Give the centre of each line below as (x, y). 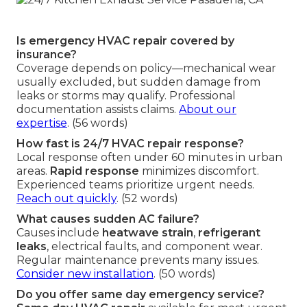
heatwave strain (148, 232)
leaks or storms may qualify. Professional (126, 95)
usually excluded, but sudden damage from (138, 82)
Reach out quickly (66, 198)
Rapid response (95, 171)
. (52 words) (147, 198)
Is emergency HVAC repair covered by (125, 40)
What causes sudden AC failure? (108, 219)
